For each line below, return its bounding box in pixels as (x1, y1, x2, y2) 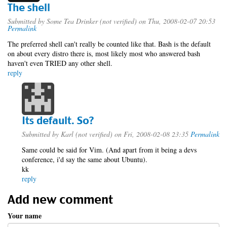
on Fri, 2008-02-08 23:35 (112, 129, 188, 139)
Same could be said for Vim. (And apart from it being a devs (22, 145, 197, 155)
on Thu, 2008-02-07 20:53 (137, 16, 215, 26)
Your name (8, 210, 42, 221)
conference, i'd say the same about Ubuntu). (22, 155, 147, 164)
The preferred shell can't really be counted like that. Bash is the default (8, 39, 211, 49)
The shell (8, 1, 50, 14)
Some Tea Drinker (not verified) (47, 16, 137, 26)
